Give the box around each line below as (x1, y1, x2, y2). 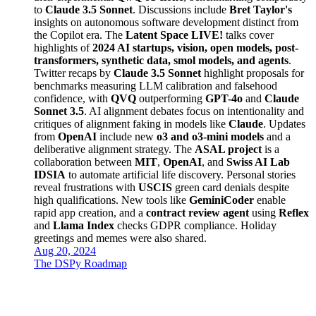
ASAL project (195, 142, 262, 155)
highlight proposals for (201, 66, 304, 79)
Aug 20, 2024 (34, 244, 96, 257)
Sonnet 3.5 (34, 104, 84, 117)
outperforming (136, 92, 205, 104)
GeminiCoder (189, 193, 254, 206)
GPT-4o (205, 92, 243, 104)
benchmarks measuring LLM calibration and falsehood (34, 79, 277, 92)
